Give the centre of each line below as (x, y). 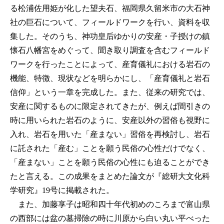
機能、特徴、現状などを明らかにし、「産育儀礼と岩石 (110, 78)
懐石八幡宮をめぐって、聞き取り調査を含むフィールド (110, 50)
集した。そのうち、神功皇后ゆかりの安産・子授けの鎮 (110, 36)
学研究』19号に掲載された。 (62, 190)
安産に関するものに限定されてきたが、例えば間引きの (110, 106)
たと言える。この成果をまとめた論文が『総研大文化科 (110, 176)
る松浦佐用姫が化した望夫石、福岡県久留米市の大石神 (110, 8)
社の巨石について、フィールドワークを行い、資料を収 (110, 22)
